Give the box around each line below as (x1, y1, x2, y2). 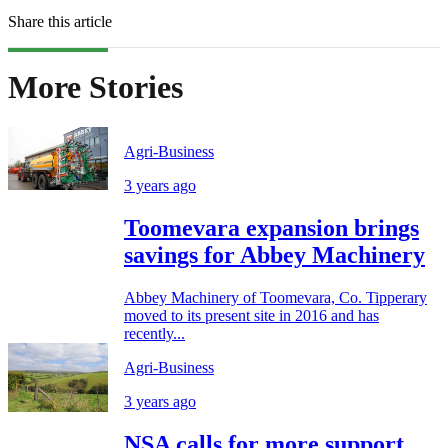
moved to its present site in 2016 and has (124, 307, 379, 325)
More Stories (8, 68, 183, 105)
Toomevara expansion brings (124, 215, 419, 242)
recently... (124, 325, 185, 343)
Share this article (8, 12, 112, 30)
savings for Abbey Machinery (124, 242, 425, 269)
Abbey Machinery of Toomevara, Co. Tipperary (124, 289, 427, 307)
